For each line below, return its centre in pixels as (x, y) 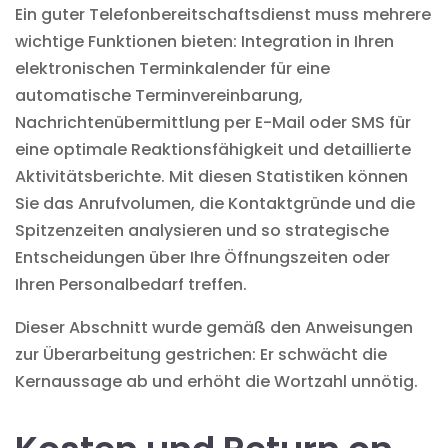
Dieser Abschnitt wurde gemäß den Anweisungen (214, 327)
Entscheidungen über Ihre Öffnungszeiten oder (202, 257)
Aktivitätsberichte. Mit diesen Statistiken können (211, 176)
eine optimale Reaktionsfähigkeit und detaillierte (213, 149)
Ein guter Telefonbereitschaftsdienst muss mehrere (223, 14)
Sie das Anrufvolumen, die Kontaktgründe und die (215, 203)
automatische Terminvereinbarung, (159, 95)
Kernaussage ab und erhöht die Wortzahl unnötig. (216, 381)
